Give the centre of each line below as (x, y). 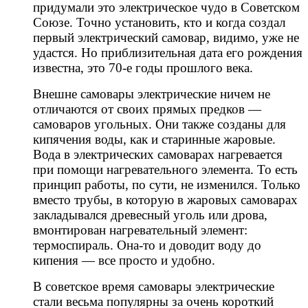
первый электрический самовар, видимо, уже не (166, 37)
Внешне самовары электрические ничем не (152, 93)
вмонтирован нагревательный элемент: (140, 230)
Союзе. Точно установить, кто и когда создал (159, 22)
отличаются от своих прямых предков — (147, 109)
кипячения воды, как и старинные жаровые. (154, 139)
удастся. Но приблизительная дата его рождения (168, 52)
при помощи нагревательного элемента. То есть (165, 169)
